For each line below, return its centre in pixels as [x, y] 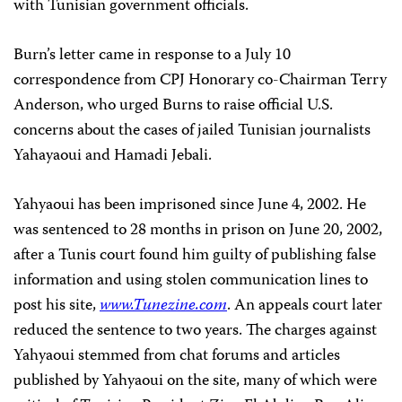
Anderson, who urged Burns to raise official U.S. [173, 106]
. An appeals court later [305, 306]
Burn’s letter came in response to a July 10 [152, 56]
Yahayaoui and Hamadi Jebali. [113, 156]
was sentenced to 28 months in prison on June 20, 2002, [198, 231]
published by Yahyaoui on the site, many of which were [195, 381]
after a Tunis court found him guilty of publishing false [195, 256]
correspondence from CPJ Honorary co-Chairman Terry [200, 81]
